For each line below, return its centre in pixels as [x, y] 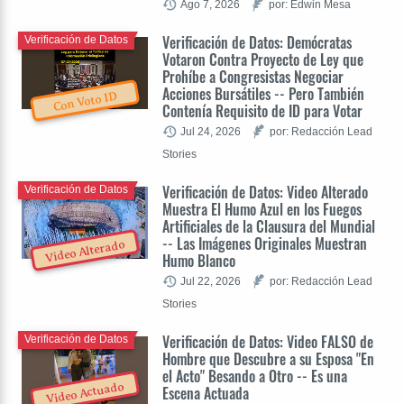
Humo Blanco [199, 260]
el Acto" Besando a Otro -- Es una [255, 376]
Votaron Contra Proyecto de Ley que [263, 59]
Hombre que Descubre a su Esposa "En [268, 358]
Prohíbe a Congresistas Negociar [253, 76]
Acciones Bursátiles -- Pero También [263, 93]
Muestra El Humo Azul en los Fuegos [262, 209]
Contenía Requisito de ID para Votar [262, 110]
